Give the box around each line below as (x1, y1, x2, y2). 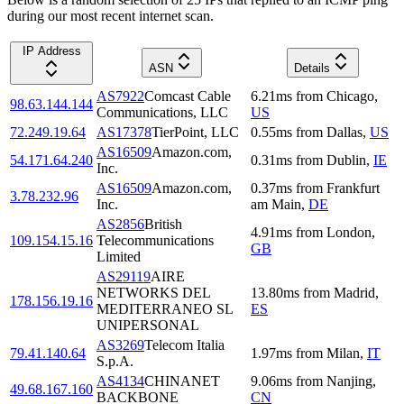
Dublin (326, 152, 366, 169)
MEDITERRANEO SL (96, 301, 233, 317)
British (144, 216, 182, 233)
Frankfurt (326, 180, 380, 197)
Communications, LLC (96, 105, 228, 121)
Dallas (326, 124, 363, 141)
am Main (251, 197, 301, 213)
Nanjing (326, 373, 372, 390)
